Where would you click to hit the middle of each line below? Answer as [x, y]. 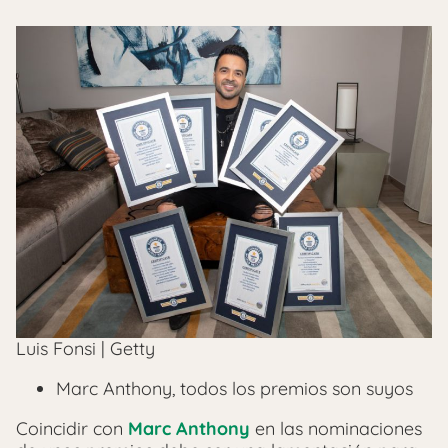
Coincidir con [69, 428]
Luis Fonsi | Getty [85, 348]
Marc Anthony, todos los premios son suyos [234, 388]
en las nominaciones [336, 428]
